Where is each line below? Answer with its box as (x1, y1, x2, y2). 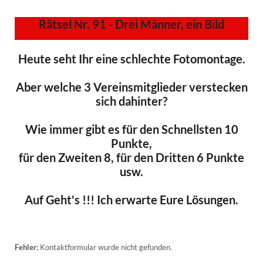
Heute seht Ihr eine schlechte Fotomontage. (18, 51, 245, 66)
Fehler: (15, 242, 38, 252)
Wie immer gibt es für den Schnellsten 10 (25, 122, 238, 136)
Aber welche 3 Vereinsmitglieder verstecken (15, 79, 248, 94)
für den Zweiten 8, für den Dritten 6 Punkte (19, 150, 244, 164)
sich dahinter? (96, 93, 167, 108)
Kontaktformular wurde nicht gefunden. (38, 242, 172, 252)
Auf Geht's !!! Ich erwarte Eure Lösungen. (25, 192, 238, 207)
